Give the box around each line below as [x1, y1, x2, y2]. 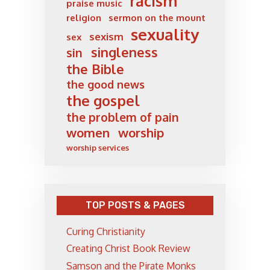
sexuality [130, 24, 199, 44]
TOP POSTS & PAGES [85, 199, 185, 211]
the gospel [66, 91, 140, 110]
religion [66, 11, 101, 24]
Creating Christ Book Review [66, 242, 190, 255]
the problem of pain [66, 109, 179, 125]
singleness [90, 43, 158, 60]
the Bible [66, 60, 124, 77]
